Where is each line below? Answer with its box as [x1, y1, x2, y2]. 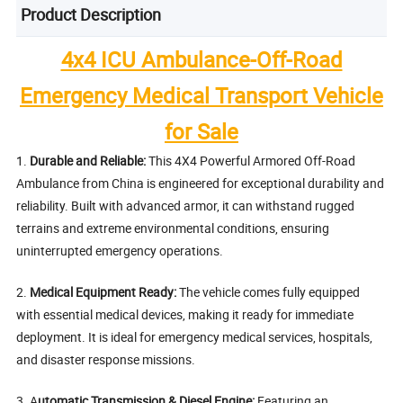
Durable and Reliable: [30, 152, 147, 170]
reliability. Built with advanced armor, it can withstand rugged [16, 197, 355, 215]
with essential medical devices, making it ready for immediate [16, 306, 354, 324]
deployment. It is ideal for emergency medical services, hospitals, [16, 328, 373, 346]
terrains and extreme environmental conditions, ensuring [16, 219, 330, 237]
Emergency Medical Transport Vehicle [20, 81, 383, 111]
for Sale [165, 117, 238, 147]
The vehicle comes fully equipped [179, 283, 361, 301]
